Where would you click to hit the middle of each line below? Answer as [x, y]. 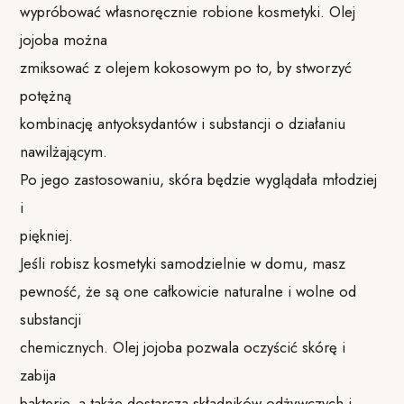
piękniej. [47, 235]
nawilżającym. [64, 151]
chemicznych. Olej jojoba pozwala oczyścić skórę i [183, 347]
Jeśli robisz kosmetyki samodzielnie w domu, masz [183, 263]
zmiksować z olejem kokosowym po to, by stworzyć [186, 67]
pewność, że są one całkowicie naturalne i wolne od [188, 291]
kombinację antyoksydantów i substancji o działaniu [183, 123]
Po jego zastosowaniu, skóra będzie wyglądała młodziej [199, 179]
